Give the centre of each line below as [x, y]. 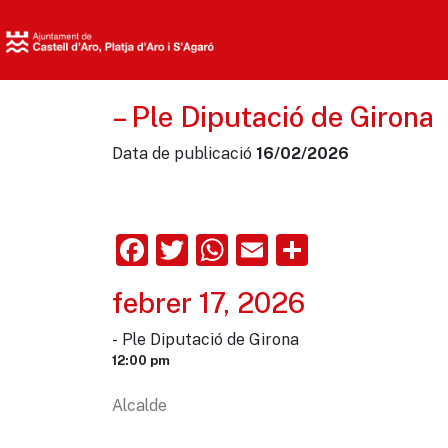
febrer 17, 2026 [208, 302]
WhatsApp [306, 249]
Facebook [222, 249]
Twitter [242, 249]
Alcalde [139, 405]
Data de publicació [184, 153]
